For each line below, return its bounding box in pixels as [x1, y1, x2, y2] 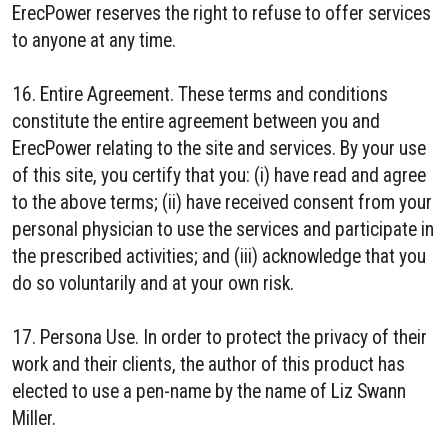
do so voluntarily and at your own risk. [12, 272, 294, 295]
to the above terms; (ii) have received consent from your [12, 191, 432, 214]
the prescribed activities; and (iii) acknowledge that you [12, 245, 426, 268]
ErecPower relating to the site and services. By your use [12, 137, 426, 160]
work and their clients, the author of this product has [12, 353, 405, 376]
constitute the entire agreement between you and [12, 110, 380, 133]
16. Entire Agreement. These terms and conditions [12, 83, 388, 106]
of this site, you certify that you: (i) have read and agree [12, 164, 426, 187]
